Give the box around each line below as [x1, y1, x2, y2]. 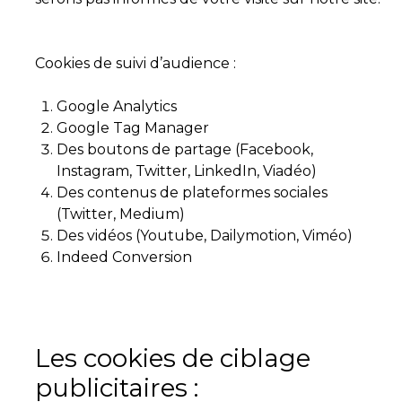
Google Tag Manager [57, 119, 213, 136]
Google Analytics [57, 98, 177, 115]
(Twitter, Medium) [57, 205, 185, 223]
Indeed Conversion [57, 249, 192, 266]
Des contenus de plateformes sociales [57, 184, 328, 201]
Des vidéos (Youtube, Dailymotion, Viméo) [57, 227, 353, 244]
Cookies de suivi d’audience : [35, 55, 236, 72]
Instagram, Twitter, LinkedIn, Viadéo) [57, 162, 317, 179]
